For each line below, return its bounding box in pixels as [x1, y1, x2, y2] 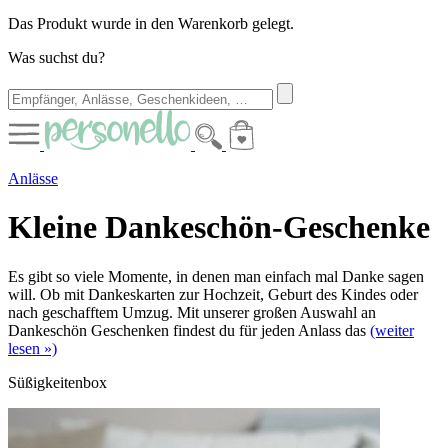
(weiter [370, 321, 414, 339]
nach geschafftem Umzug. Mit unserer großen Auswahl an [8, 303, 376, 321]
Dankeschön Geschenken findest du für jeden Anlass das [8, 321, 366, 339]
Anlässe [8, 170, 58, 187]
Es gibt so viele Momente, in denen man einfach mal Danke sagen [8, 267, 424, 285]
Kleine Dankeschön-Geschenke [8, 209, 430, 246]
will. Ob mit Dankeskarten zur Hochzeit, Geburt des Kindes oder [8, 285, 418, 303]
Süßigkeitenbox [8, 373, 107, 391]
